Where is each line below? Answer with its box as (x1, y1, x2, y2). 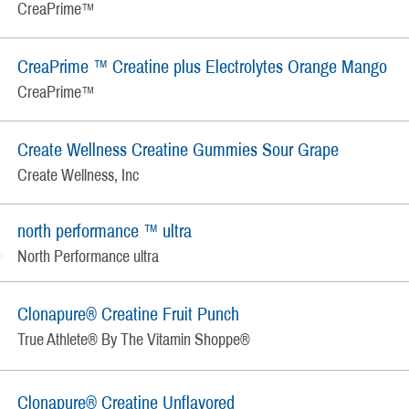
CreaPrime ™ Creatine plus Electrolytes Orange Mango (17, 57, 388, 78)
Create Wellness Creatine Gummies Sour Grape (17, 140, 340, 161)
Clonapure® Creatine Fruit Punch (17, 303, 240, 324)
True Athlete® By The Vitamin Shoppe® (17, 330, 251, 349)
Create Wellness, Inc (17, 166, 140, 185)
